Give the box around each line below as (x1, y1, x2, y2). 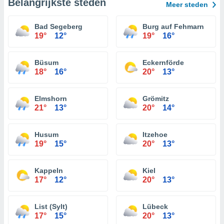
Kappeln (34, 166, 63, 174)
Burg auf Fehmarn (142, 22, 204, 30)
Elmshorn (34, 94, 67, 102)
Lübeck (142, 202, 168, 210)
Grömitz (142, 94, 169, 102)
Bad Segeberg (34, 22, 82, 30)
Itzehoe (142, 130, 167, 138)
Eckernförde (142, 58, 184, 66)
